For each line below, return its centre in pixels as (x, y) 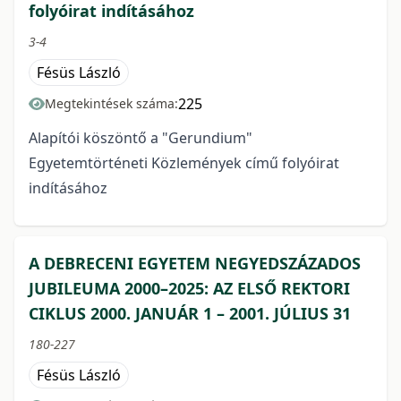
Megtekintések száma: (111, 103)
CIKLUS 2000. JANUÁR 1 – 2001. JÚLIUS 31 (190, 313)
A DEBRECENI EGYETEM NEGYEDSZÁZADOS (195, 263)
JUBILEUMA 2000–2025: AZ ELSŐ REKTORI (189, 288)
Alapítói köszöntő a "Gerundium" (141, 137)
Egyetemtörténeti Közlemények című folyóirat (184, 162)
